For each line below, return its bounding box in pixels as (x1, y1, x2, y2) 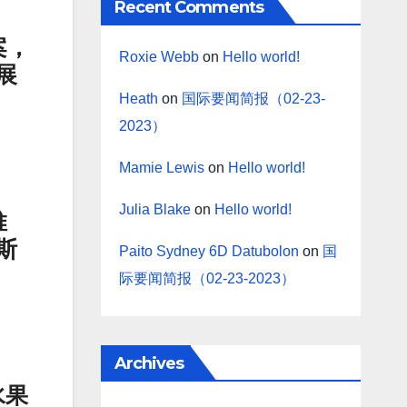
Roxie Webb (118, 49, 199, 65)
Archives (114, 353, 184, 374)
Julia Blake (118, 202, 191, 218)
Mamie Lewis (118, 160, 204, 176)
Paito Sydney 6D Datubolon (118, 243, 299, 260)
